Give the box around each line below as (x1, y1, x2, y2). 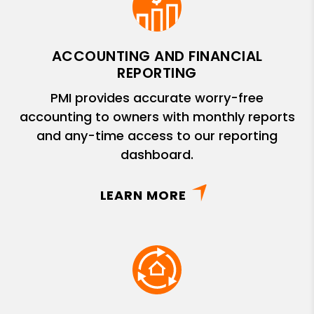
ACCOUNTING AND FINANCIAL (51, 46, 263, 66)
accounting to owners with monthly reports (19, 107, 295, 125)
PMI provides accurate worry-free (50, 88, 264, 107)
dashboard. (121, 145, 193, 163)
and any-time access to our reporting (36, 126, 278, 144)
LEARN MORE (100, 186, 186, 204)
